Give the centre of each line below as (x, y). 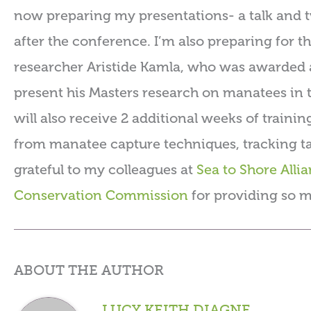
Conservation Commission (103, 195)
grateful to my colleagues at (105, 170)
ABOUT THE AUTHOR (89, 270)
